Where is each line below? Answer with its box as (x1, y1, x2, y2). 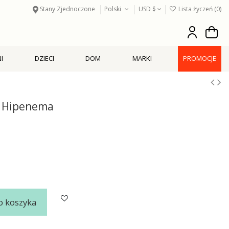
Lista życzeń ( (177, 5, 216, 13)
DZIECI (34, 54, 54, 63)
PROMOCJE (183, 54, 216, 63)
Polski (104, 5, 123, 13)
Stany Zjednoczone (40, 5, 96, 13)
